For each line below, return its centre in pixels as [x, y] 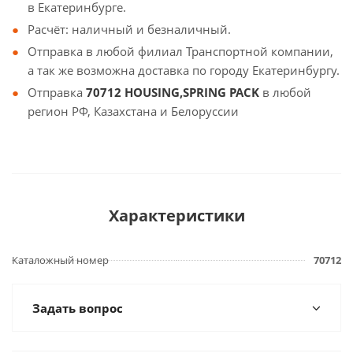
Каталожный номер [60, 260]
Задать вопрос [78, 308]
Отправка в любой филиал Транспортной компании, [180, 51]
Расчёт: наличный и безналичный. [129, 29]
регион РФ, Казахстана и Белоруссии [133, 111]
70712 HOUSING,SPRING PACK [174, 92]
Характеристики [176, 216]
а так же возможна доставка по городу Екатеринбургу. [184, 70]
